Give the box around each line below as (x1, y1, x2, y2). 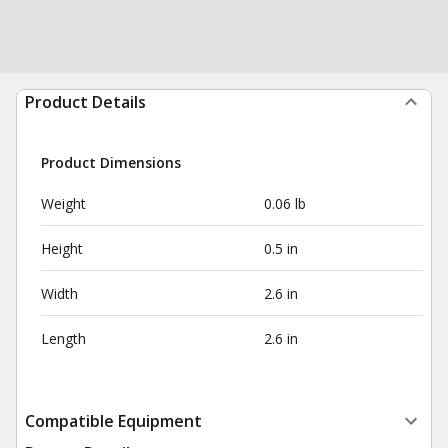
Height (41, 239, 83, 258)
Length (41, 329, 86, 348)
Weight (41, 194, 86, 213)
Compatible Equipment (25, 410, 202, 432)
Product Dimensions (41, 153, 181, 172)
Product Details (25, 91, 146, 113)
